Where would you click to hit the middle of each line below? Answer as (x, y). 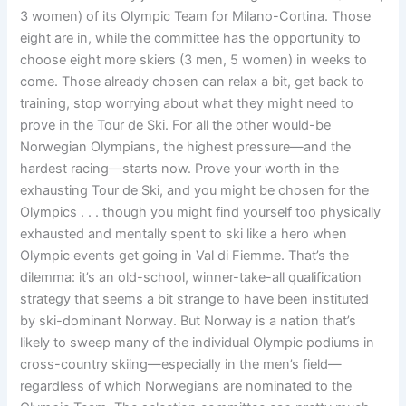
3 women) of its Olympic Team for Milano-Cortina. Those (196, 16)
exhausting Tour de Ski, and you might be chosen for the (195, 190)
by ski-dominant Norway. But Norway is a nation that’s (188, 320)
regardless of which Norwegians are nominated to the (186, 386)
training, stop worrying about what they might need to (187, 103)
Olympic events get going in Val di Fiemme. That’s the (185, 255)
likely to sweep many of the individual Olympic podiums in (198, 342)
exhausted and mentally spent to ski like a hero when (184, 233)
